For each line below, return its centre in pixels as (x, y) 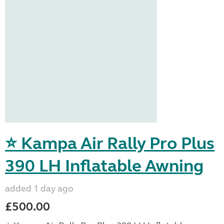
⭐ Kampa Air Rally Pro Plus (110, 143)
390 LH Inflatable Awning (104, 166)
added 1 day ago (39, 188)
